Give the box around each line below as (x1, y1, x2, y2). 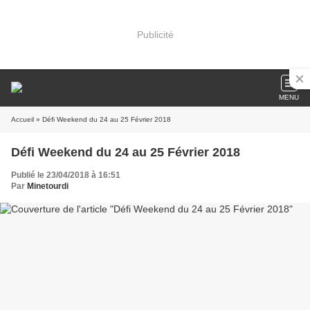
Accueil (11, 116, 34, 123)
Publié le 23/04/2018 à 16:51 (11, 170, 120, 180)
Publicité (136, 28, 174, 40)
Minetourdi (27, 181, 69, 191)
